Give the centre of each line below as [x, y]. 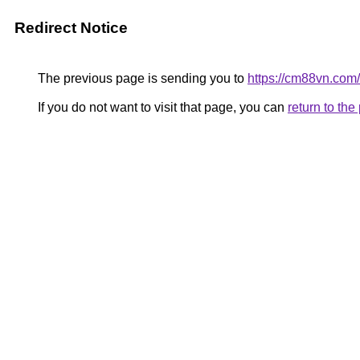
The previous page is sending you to [141, 78]
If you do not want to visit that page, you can [161, 107]
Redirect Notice [71, 28]
